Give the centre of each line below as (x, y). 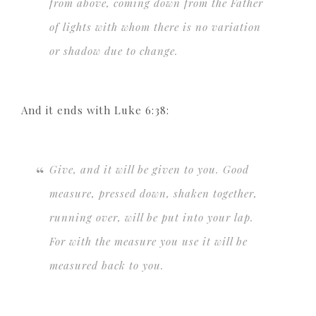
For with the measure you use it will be (148, 242)
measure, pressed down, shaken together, (153, 194)
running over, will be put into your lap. (152, 218)
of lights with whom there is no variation (155, 27)
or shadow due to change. (114, 51)
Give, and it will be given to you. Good (149, 170)
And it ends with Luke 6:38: (95, 110)
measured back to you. (107, 266)
